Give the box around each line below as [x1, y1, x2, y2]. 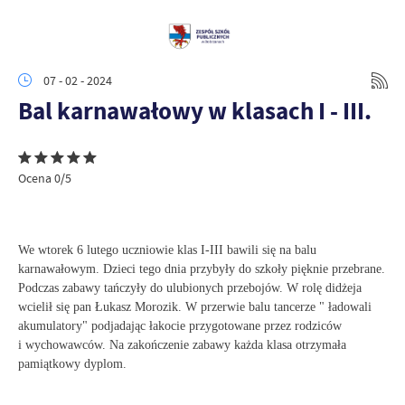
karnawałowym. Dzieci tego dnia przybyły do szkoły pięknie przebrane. [18, 262, 385, 276]
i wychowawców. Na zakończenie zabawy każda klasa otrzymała [18, 338, 346, 352]
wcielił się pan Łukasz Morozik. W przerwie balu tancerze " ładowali [18, 300, 372, 314]
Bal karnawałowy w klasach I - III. [18, 94, 372, 127]
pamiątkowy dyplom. [18, 357, 127, 371]
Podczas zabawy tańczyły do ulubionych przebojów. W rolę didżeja [18, 281, 362, 295]
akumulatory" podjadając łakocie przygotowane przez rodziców [18, 319, 342, 333]
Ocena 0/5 [18, 170, 71, 186]
